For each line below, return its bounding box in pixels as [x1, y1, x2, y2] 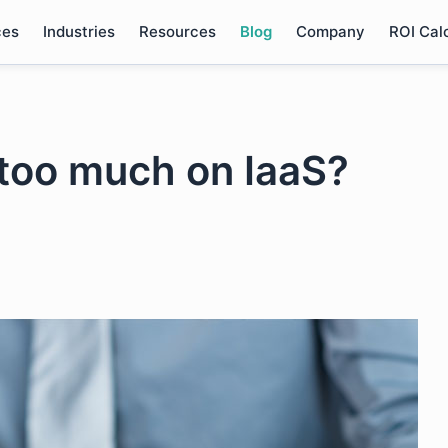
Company [295, 22, 365, 41]
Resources [138, 22, 216, 41]
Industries [42, 22, 115, 41]
